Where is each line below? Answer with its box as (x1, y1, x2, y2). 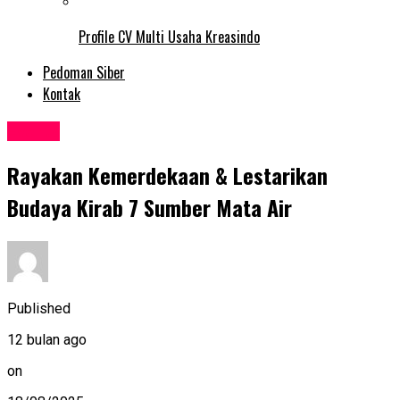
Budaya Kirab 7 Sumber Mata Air (7, 191, 292, 224)
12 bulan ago (7, 330, 87, 348)
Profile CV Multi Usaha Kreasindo (79, 26, 260, 48)
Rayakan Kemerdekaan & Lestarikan (7, 159, 328, 192)
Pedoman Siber (43, 62, 125, 84)
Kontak (43, 83, 80, 105)
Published (7, 299, 71, 317)
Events (7, 121, 60, 142)
